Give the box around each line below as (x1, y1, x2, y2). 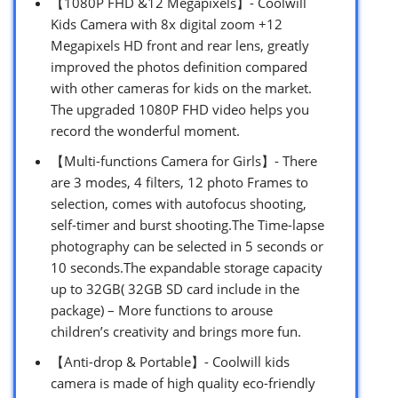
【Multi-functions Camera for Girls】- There (51, 151, 317, 170)
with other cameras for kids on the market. (51, 78, 312, 97)
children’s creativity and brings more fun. (51, 322, 301, 340)
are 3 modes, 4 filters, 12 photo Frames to (51, 172, 308, 191)
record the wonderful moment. (51, 121, 240, 139)
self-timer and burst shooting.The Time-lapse (51, 215, 324, 234)
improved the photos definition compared (51, 57, 307, 76)
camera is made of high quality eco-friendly (51, 373, 315, 392)
